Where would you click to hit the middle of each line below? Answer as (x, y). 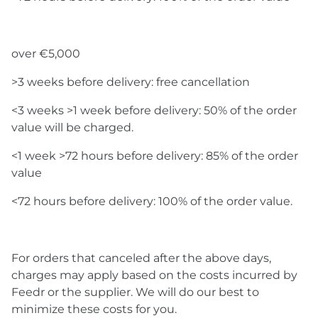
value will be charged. (72, 127)
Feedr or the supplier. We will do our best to (135, 292)
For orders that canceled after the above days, (141, 258)
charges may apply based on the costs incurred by (154, 275)
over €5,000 (46, 54)
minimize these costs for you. (94, 309)
